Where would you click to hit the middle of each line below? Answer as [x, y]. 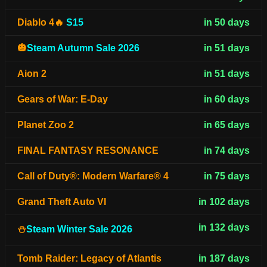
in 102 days [224, 202]
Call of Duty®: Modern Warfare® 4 [93, 176]
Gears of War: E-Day [63, 100]
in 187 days [224, 259]
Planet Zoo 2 [46, 125]
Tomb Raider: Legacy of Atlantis [89, 259]
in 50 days [227, 23]
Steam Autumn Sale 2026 [83, 48]
